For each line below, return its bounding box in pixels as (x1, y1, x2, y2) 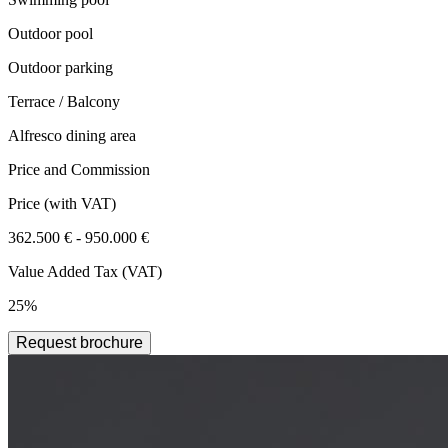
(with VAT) (44, 194, 116, 212)
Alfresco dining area (8, 126, 136, 144)
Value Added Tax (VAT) (8, 262, 162, 280)
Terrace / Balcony (8, 92, 120, 110)
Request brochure (16, 333, 143, 351)
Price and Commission (8, 160, 150, 178)
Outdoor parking (8, 58, 113, 76)
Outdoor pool (8, 24, 93, 42)
